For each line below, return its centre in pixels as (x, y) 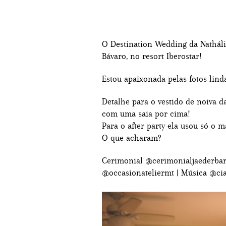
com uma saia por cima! (146, 114)
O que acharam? (131, 138)
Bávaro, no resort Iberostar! (152, 56)
